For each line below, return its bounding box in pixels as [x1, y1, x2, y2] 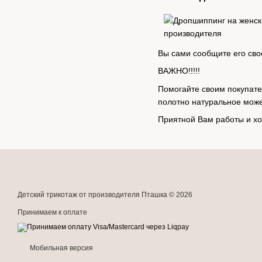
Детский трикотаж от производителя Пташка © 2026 [18, 191, 192, 199]
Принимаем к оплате [18, 208, 87, 216]
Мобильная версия [28, 244, 93, 252]
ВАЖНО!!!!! [158, 66, 200, 76]
